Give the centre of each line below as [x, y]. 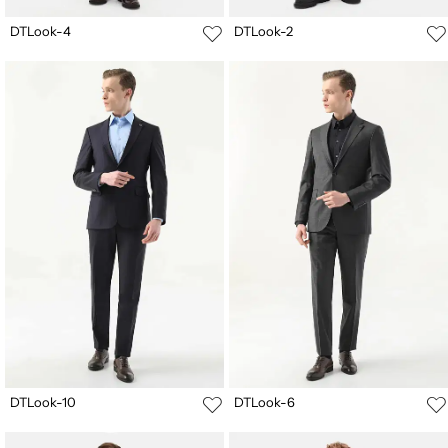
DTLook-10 [43, 402]
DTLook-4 [40, 30]
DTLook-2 [263, 30]
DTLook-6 [264, 402]
